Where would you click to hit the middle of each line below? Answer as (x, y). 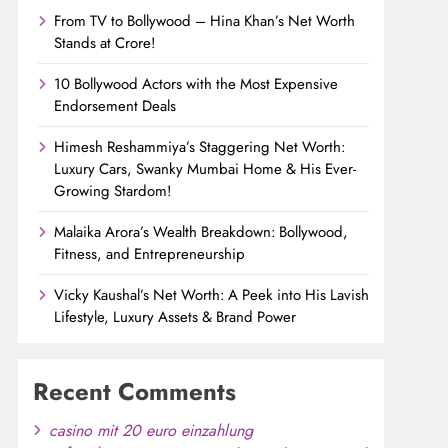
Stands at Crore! (104, 42)
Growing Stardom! (112, 190)
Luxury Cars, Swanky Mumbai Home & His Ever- (205, 168)
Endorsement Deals (115, 105)
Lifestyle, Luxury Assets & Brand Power (175, 316)
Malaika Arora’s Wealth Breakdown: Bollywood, (201, 231)
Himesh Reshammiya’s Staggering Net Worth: (199, 146)
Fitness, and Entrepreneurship (149, 253)
